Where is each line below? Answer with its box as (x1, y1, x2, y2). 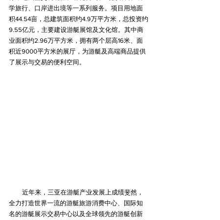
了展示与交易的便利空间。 (9, 58, 85, 66)
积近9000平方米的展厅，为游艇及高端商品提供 (9, 47, 146, 55)
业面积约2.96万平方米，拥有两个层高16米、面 (9, 36, 143, 44)
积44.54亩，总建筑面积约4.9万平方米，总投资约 (9, 15, 148, 23)
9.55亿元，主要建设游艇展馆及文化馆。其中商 (9, 26, 143, 33)
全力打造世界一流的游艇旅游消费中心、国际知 (9, 199, 143, 207)
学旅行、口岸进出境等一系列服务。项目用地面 (9, 4, 143, 12)
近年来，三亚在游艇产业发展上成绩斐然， (9, 189, 143, 196)
